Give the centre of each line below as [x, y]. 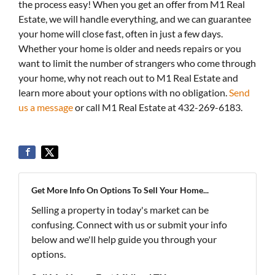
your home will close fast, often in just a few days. [121, 33]
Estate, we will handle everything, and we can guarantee [135, 19]
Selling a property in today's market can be [120, 210]
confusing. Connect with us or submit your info [129, 224]
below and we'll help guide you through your [124, 239]
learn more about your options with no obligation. [124, 92]
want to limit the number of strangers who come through [137, 63]
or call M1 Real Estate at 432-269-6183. [158, 107]
